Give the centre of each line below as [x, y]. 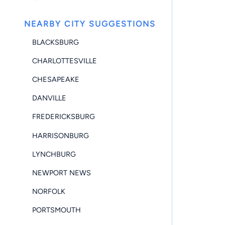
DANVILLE [49, 98]
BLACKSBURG [55, 42]
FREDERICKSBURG [64, 117]
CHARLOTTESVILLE [65, 61]
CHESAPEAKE [56, 80]
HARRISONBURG [61, 135]
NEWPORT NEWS [62, 173]
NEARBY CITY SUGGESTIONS [90, 24]
